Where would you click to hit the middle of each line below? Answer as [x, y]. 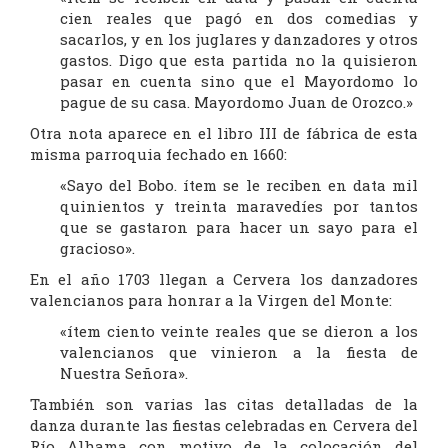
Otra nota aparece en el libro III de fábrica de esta [224, 133]
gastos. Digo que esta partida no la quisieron [239, 60]
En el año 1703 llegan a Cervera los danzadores [224, 279]
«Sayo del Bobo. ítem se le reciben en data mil [239, 185]
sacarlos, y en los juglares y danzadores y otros [239, 39]
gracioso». [97, 248]
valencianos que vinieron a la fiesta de [239, 352]
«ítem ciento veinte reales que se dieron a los [239, 331]
